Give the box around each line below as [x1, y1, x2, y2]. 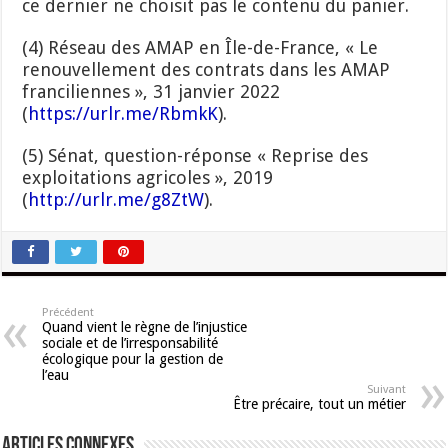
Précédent [42, 305, 95, 319]
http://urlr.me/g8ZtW [28, 188, 205, 210]
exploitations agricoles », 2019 [22, 166, 274, 188]
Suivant [366, 382, 406, 396]
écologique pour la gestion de [42, 350, 224, 367]
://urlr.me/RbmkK [72, 102, 219, 124]
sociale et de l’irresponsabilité [42, 334, 219, 351]
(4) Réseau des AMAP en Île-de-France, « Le [22, 36, 379, 58]
